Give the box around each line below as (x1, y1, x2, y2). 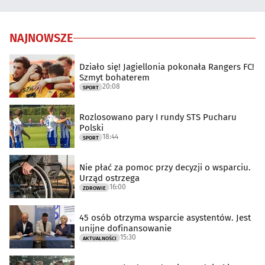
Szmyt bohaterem (79, 72, 150, 83)
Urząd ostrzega (79, 172, 140, 183)
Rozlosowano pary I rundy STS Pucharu (79, 111, 237, 122)
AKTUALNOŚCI (83, 235, 117, 241)
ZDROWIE (83, 185, 106, 191)
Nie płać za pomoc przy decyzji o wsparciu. (79, 161, 251, 173)
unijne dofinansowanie (79, 222, 172, 234)
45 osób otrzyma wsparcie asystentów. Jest (79, 212, 251, 223)
